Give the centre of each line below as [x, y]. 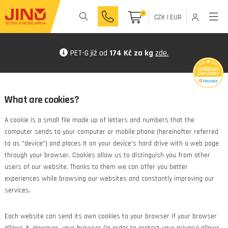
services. [17, 190]
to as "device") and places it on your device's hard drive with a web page [111, 144]
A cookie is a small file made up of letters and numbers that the [99, 120]
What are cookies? [42, 100]
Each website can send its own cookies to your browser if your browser [110, 216]
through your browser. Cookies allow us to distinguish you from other [107, 155]
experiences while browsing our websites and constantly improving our [109, 179]
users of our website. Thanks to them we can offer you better [96, 167]
